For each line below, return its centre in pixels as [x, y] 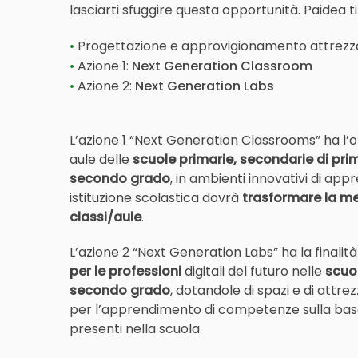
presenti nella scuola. [136, 329]
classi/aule [106, 217]
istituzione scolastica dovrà [156, 198]
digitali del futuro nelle [255, 271]
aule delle [101, 159]
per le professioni [127, 271]
